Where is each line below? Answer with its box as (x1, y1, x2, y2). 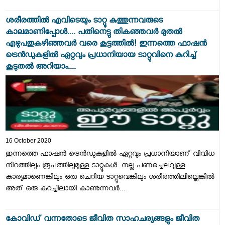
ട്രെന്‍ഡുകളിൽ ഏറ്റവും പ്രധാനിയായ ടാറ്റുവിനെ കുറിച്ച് (5, 51, 197, 63)
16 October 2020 (5, 137, 51, 145)
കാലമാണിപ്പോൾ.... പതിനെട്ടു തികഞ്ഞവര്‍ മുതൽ (5, 28, 182, 40)
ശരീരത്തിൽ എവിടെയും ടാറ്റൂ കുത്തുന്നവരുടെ (5, 16, 163, 28)
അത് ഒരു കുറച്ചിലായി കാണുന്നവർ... (5, 184, 126, 195)
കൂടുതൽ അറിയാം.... (5, 62, 76, 74)
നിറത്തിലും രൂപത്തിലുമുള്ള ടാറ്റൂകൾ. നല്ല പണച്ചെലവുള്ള (5, 161, 185, 172)
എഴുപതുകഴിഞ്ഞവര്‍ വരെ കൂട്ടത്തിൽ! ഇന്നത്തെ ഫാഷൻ (5, 39, 206, 51)
